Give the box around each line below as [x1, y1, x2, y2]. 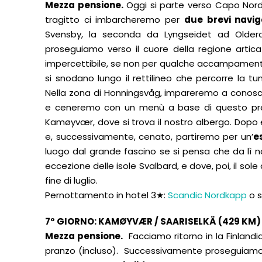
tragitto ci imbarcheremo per [45, 13, 184, 26]
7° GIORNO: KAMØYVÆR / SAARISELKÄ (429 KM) [45, 215, 261, 227]
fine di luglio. [45, 174, 98, 187]
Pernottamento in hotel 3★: [45, 189, 168, 201]
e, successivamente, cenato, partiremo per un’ [45, 130, 253, 143]
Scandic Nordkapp [168, 189, 249, 201]
